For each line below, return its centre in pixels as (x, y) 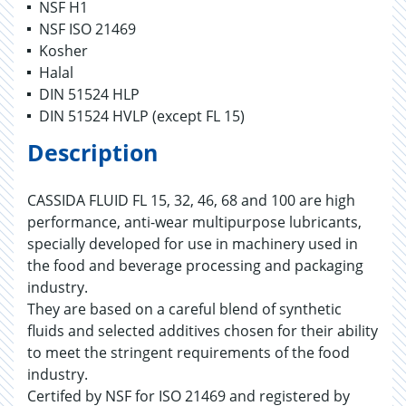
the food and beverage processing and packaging (195, 266)
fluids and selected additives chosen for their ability (203, 331)
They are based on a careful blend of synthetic (184, 309)
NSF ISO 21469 (87, 29)
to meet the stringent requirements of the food (188, 353)
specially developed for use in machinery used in (193, 244)
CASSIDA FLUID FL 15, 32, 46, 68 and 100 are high (191, 200)
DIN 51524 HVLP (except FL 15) (142, 116)
